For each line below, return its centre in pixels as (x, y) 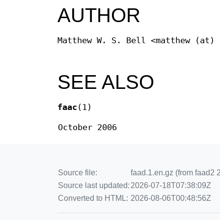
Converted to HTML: (93, 198)
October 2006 (87, 128)
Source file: (78, 173)
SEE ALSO (106, 82)
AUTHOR (99, 15)
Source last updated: (94, 186)
